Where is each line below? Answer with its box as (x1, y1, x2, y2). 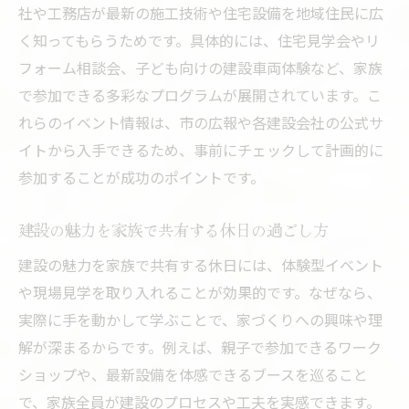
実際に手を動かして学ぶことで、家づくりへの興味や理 (18, 309, 383, 331)
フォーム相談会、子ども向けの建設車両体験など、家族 (18, 57, 383, 79)
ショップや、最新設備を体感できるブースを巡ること (18, 363, 368, 386)
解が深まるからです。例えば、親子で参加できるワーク (18, 336, 382, 359)
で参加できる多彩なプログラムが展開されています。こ (18, 84, 382, 107)
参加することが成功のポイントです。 (18, 166, 265, 189)
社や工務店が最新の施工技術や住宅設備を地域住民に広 (18, 2, 383, 25)
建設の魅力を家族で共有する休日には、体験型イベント (18, 254, 383, 277)
